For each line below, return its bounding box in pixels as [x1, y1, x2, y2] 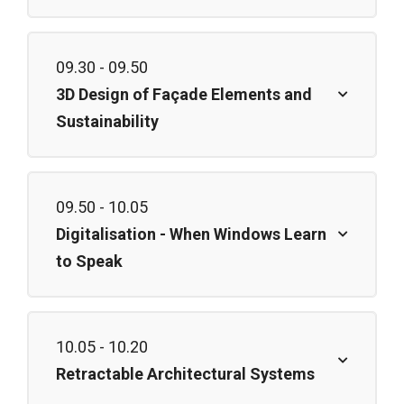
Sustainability [56, 112, 159, 132]
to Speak [56, 252, 123, 271]
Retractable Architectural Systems [56, 364, 315, 384]
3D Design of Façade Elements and [56, 85, 312, 105]
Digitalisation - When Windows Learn [56, 225, 326, 244]
